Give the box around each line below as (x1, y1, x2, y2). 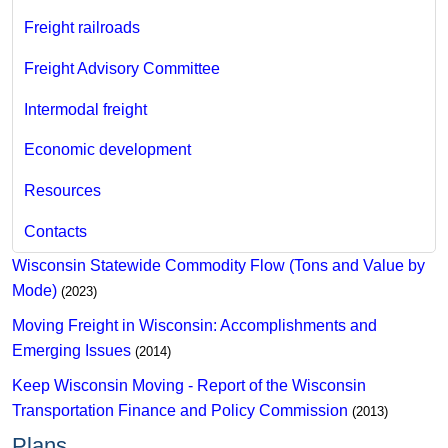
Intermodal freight (23, 100, 147, 118)
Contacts (23, 222, 87, 240)
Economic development (23, 141, 191, 159)
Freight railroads (23, 19, 140, 37)
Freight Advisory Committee (23, 59, 220, 77)
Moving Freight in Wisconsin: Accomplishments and (12, 316, 377, 334)
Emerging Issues (12, 341, 131, 359)
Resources (23, 182, 101, 200)
